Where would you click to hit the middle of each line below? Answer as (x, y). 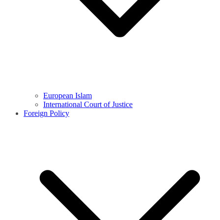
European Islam (68, 96)
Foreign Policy (46, 113)
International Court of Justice (88, 105)
